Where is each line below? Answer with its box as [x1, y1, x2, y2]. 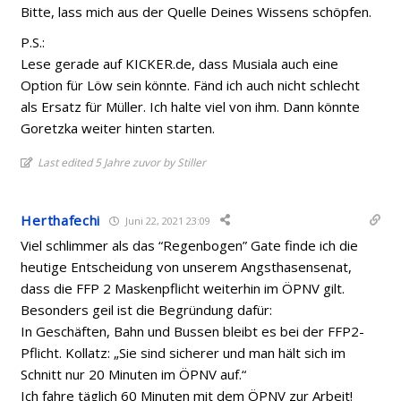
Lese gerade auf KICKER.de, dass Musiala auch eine [21, 55, 339, 73]
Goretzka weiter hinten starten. [21, 119, 216, 137]
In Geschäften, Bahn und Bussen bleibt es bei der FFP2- [21, 322, 365, 340]
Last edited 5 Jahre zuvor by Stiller [38, 155, 207, 170]
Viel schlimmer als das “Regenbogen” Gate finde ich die [21, 236, 359, 254]
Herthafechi [21, 211, 101, 229]
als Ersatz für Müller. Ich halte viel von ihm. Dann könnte [21, 98, 361, 115]
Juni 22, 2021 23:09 [123, 213, 211, 227]
